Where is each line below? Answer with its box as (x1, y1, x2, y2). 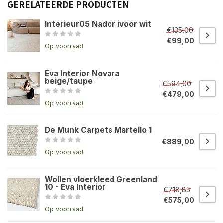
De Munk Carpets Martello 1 (45, 125, 152, 135)
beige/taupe (45, 76, 93, 86)
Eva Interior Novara (45, 68, 119, 78)
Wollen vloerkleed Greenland (45, 174, 157, 184)
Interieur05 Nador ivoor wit (45, 19, 151, 29)
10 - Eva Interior (45, 182, 106, 192)
